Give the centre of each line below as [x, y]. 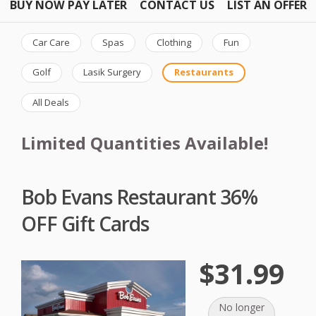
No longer [241, 308]
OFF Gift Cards [85, 223]
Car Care [51, 42]
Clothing [174, 42]
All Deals [51, 102]
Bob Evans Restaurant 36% [139, 196]
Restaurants [204, 72]
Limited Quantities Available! [145, 143]
